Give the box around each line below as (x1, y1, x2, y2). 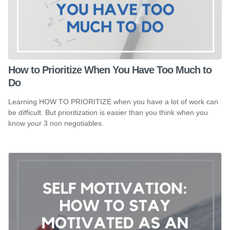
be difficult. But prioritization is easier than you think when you (8, 108, 208, 117)
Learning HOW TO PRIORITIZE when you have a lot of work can (8, 97, 218, 106)
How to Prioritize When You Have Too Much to (8, 64, 212, 75)
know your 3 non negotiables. (8, 119, 104, 127)
